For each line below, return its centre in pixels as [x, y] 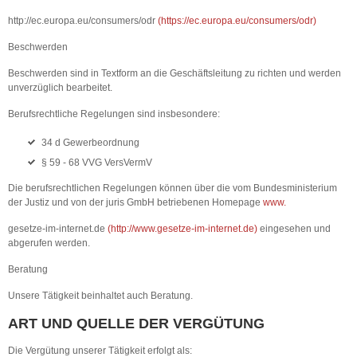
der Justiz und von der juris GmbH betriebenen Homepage [135, 202]
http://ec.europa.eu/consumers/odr [82, 21]
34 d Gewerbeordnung [90, 143]
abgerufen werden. [49, 243]
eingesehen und [294, 229]
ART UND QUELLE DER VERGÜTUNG [136, 324]
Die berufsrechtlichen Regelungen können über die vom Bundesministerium [173, 188]
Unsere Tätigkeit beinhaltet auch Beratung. [100, 296]
